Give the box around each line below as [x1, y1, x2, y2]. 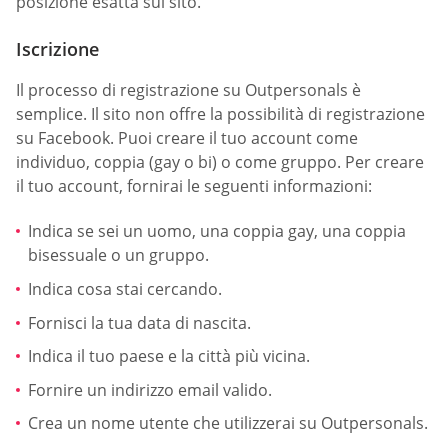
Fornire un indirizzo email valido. [28, 378, 272, 401]
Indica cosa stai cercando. [28, 278, 222, 301]
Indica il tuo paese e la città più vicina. [28, 345, 310, 368]
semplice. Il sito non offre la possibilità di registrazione [16, 103, 425, 126]
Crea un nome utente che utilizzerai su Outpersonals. [28, 412, 428, 435]
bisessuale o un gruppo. [28, 244, 209, 267]
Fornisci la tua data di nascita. [28, 311, 251, 334]
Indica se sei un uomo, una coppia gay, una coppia [28, 220, 406, 243]
